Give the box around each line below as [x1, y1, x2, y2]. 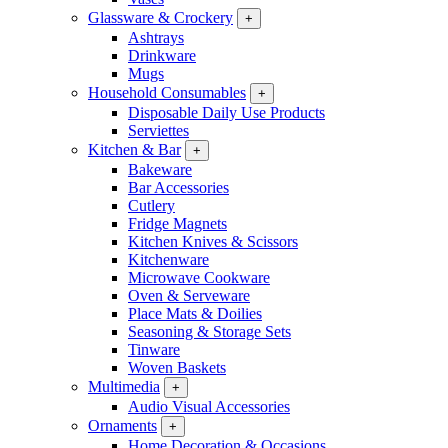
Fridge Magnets [128, 215, 227, 232]
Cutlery [128, 197, 175, 214]
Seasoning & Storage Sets [128, 323, 291, 340]
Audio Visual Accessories [128, 398, 290, 415]
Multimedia [88, 378, 160, 395]
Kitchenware [128, 251, 209, 268]
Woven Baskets [128, 359, 226, 376]
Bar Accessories [128, 179, 229, 196]
